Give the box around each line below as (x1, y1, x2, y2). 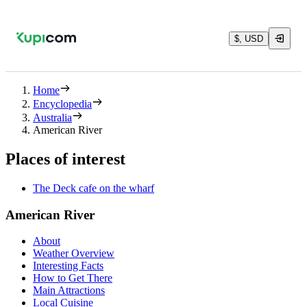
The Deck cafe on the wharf (33, 182, 154, 194)
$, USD (234, 33, 263, 44)
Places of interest (5, 149, 125, 168)
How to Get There (33, 272, 112, 284)
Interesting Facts (33, 260, 103, 272)
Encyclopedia (33, 98, 92, 110)
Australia (33, 112, 72, 123)
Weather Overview (33, 247, 114, 260)
